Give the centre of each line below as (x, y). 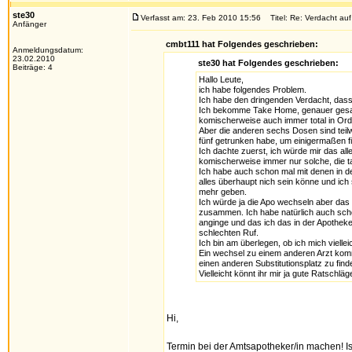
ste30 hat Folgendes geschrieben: (268, 63)
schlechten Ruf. (228, 233)
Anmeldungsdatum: (48, 50)
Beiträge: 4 (33, 67)
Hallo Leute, (221, 79)
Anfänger (29, 24)
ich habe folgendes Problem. (252, 90)
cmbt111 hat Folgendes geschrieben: (242, 44)
